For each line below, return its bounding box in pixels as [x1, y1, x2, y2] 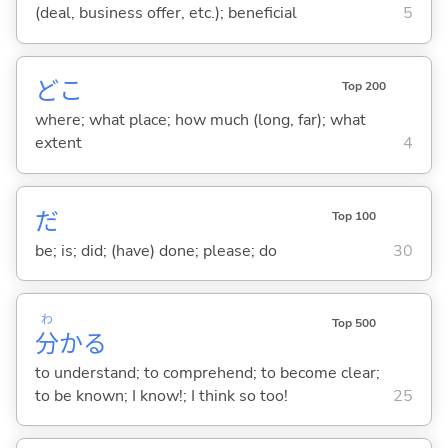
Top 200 [341, 77, 386, 94]
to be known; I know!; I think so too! [34, 384, 288, 407]
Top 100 [331, 207, 376, 224]
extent [34, 132, 82, 155]
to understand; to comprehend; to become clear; [34, 361, 380, 384]
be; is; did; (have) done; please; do [34, 239, 277, 262]
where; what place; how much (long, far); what [34, 109, 366, 132]
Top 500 [331, 315, 376, 332]
